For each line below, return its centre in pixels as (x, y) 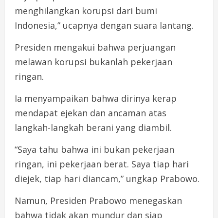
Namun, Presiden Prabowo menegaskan (98, 201)
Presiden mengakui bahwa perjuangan (95, 47)
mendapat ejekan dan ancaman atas (91, 113)
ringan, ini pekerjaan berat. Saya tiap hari (102, 164)
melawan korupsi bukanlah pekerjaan (93, 62)
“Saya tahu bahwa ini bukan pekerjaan (94, 150)
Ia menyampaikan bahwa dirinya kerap (96, 99)
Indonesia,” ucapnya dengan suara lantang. (104, 26)
